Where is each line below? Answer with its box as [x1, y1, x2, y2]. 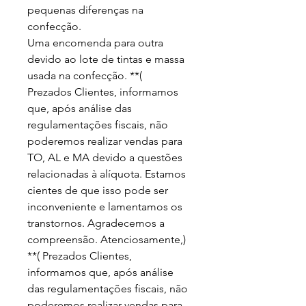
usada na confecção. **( [27, 68, 145, 82]
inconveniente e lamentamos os [27, 199, 185, 213]
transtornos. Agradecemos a [27, 216, 167, 229]
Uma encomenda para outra [27, 36, 166, 49]
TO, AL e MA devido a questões [27, 150, 185, 164]
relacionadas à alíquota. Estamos [27, 167, 189, 180]
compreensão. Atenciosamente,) [27, 232, 189, 246]
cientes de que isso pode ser [27, 183, 171, 197]
